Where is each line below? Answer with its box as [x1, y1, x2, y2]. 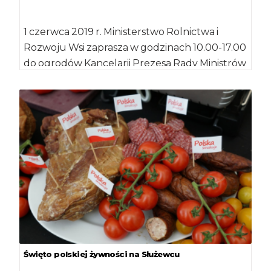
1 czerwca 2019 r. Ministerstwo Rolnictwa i [24, 25, 219, 38]
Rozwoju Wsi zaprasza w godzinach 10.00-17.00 [24, 41, 247, 53]
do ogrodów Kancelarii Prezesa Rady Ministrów [24, 57, 247, 69]
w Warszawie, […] [24, 73, 102, 85]
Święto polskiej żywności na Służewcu [24, 249, 180, 260]
